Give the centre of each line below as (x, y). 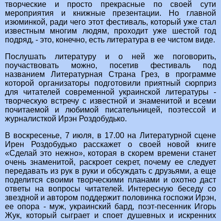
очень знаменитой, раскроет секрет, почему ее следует (110, 162)
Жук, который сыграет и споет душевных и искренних (110, 216)
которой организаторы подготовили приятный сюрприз (110, 83)
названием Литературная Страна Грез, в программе (110, 74)
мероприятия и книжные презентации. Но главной (110, 13)
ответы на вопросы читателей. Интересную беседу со (110, 189)
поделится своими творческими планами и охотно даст (110, 180)
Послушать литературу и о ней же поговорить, (110, 57)
